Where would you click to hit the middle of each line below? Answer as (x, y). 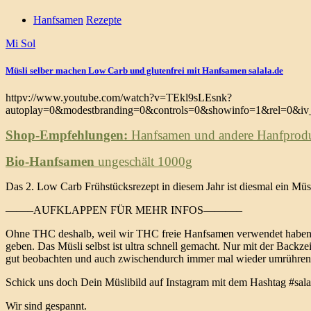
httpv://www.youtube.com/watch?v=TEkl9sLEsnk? (119, 98)
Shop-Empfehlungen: (67, 135)
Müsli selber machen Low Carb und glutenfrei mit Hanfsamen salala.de (144, 71)
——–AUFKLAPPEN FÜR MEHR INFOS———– (124, 210)
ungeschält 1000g (143, 162)
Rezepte (104, 20)
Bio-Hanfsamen (50, 162)
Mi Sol (20, 43)
